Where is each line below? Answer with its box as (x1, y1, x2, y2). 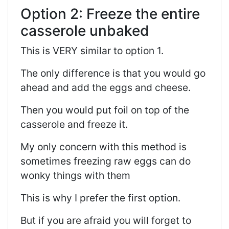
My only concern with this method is (20, 141, 187, 153)
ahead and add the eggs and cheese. (20, 81, 191, 94)
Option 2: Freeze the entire (20, 5, 200, 23)
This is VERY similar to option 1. (20, 44, 164, 57)
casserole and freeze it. (20, 118, 128, 131)
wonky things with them (20, 169, 130, 182)
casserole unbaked (20, 22, 149, 40)
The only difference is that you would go (20, 67, 205, 80)
